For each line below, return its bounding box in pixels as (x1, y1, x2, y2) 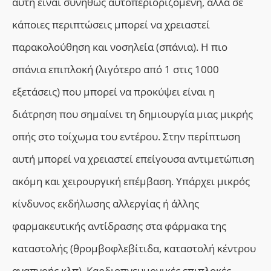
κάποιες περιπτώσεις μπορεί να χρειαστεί (12, 18, 210, 32)
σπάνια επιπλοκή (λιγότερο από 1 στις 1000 (12, 62, 219, 77)
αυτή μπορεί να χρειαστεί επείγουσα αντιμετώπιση (12, 152, 254, 166)
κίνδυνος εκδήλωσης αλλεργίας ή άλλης (12, 197, 199, 211)
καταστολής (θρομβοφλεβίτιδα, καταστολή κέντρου (12, 241, 256, 256)
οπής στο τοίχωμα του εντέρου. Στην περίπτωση (12, 129, 240, 144)
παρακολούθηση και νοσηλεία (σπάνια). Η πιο (12, 40, 227, 54)
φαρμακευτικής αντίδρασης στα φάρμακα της (12, 219, 226, 233)
